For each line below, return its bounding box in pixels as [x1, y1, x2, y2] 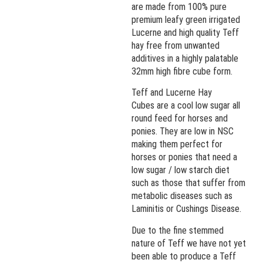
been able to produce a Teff [131, 250, 236, 262]
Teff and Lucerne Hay [131, 87, 212, 99]
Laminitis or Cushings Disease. [131, 203, 241, 215]
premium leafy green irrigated [131, 14, 240, 25]
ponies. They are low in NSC [131, 126, 234, 137]
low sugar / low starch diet [131, 164, 230, 176]
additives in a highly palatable [131, 52, 238, 64]
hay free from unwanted [131, 39, 220, 51]
